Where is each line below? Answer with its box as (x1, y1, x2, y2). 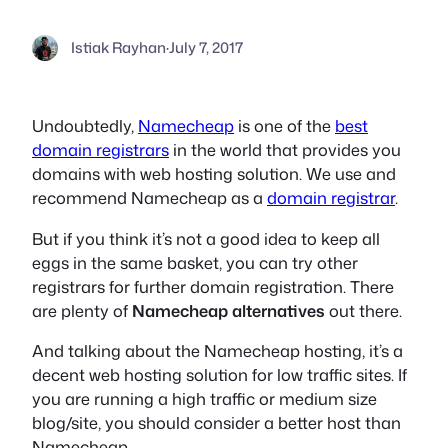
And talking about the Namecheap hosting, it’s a (32, 339, 403, 363)
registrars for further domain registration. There (32, 274, 394, 298)
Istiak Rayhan (70, 37, 166, 59)
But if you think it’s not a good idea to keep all (32, 226, 380, 250)
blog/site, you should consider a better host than (32, 411, 401, 435)
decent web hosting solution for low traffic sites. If (32, 363, 407, 387)
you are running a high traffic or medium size (32, 387, 377, 411)
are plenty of (32, 298, 132, 322)
